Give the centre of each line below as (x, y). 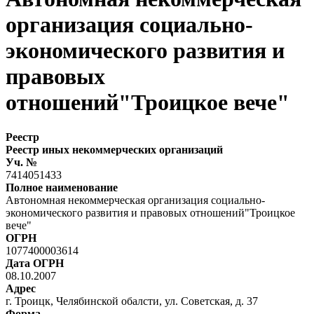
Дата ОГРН (35, 263)
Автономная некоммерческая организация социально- (135, 200)
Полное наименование (62, 187)
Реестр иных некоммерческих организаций (114, 149)
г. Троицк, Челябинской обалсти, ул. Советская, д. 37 (132, 301)
